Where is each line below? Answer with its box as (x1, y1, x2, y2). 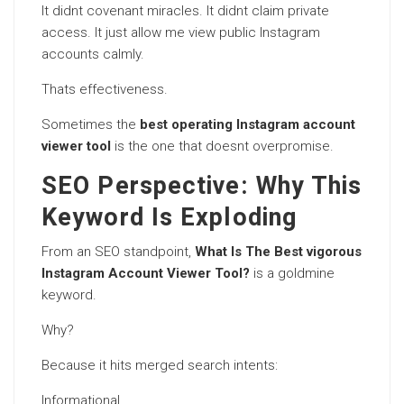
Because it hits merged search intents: (41, 357, 278, 373)
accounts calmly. (41, 46, 144, 62)
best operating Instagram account (140, 116, 355, 133)
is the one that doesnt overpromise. (111, 138, 334, 154)
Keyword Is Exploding (41, 200, 298, 235)
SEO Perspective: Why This (41, 169, 363, 204)
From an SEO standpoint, (41, 243, 195, 260)
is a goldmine (250, 265, 335, 281)
